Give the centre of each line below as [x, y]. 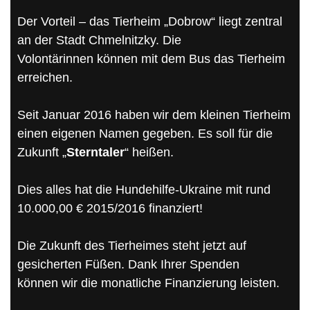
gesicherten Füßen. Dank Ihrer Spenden [128, 264]
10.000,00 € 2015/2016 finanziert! [110, 208]
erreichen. [45, 77]
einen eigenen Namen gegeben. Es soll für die [145, 133]
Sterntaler [95, 152]
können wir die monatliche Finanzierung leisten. [148, 283]
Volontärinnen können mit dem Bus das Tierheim [151, 58]
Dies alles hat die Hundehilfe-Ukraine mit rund [144, 189]
